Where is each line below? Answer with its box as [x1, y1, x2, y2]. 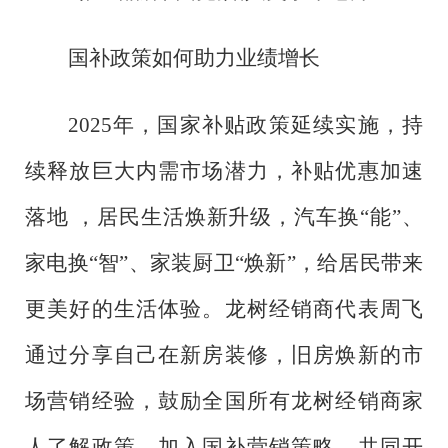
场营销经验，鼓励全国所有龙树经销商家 [25, 388, 423, 413]
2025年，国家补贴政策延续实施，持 [67, 112, 423, 137]
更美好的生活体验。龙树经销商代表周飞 [25, 296, 423, 321]
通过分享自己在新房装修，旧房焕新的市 [25, 342, 423, 367]
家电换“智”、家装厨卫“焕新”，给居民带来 [25, 250, 423, 275]
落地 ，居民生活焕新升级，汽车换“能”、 [25, 204, 423, 229]
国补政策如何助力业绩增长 [67, 45, 320, 70]
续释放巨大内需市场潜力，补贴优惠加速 [25, 158, 423, 183]
